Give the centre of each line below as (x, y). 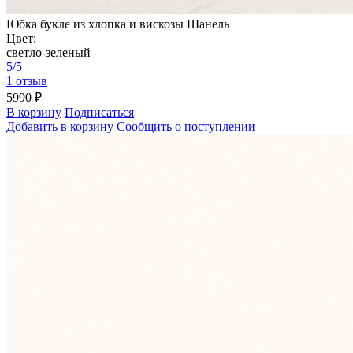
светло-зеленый (48, 53)
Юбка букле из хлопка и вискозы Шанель (118, 24)
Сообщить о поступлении (186, 127)
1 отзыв (27, 81)
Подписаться (99, 113)
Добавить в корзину (60, 127)
